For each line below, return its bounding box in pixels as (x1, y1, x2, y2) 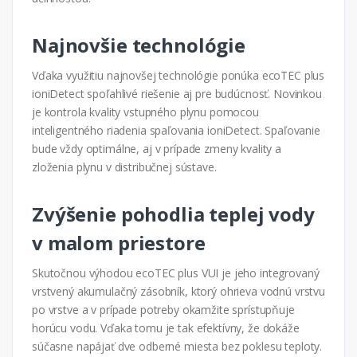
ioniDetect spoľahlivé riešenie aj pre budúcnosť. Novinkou (32, 86, 322, 102)
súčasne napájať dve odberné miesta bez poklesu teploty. (32, 339, 323, 355)
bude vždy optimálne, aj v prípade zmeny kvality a (32, 141, 281, 157)
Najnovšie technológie (32, 32, 245, 59)
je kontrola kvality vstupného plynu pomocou (32, 104, 259, 120)
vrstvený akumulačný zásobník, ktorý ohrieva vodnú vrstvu (32, 284, 325, 300)
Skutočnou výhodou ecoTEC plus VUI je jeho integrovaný (32, 265, 320, 281)
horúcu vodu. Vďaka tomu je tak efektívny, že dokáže (32, 320, 300, 336)
